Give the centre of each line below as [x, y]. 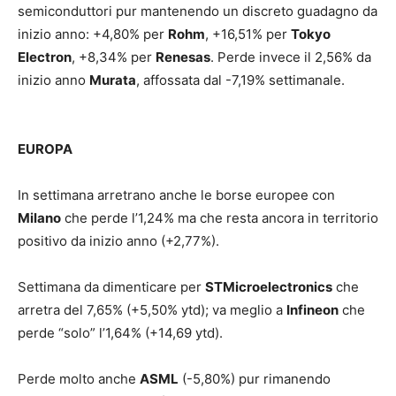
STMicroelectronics [269, 287]
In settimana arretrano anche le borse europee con [176, 195]
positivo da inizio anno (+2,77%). [118, 241]
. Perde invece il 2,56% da [291, 57]
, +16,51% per [248, 34]
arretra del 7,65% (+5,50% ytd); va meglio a [152, 310]
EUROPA [45, 149]
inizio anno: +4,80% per [93, 34]
